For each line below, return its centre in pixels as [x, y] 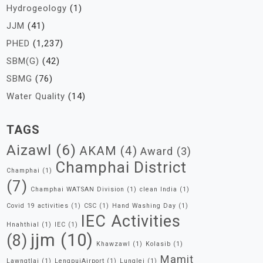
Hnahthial [23, 225]
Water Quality [36, 96]
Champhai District [121, 167]
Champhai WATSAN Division [77, 189]
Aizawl [29, 150]
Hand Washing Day [144, 206]
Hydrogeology [37, 8]
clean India [159, 189]
